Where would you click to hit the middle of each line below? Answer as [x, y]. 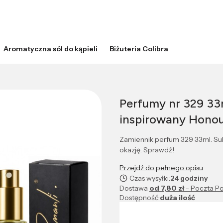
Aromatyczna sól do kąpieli [51, 49]
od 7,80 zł [167, 188]
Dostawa [134, 188]
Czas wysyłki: [150, 178]
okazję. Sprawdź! [147, 150]
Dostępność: [140, 198]
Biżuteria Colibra [139, 49]
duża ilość [177, 198]
